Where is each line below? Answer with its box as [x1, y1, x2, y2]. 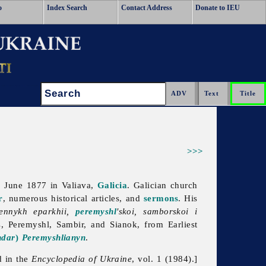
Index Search [47, 4, 87, 12]
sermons [143, 193, 179, 204]
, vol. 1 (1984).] [132, 254, 198, 264]
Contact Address [121, 4, 172, 12]
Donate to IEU [195, 4, 240, 12]
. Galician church [127, 180, 198, 191]
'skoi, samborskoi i [116, 206, 198, 217]
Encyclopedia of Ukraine [31, 254, 132, 264]
